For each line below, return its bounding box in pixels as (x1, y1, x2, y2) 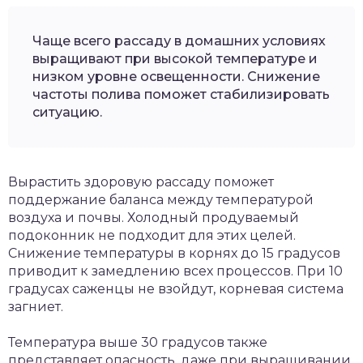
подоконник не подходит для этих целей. (8, 228, 296, 243)
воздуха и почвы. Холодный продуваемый (8, 210, 299, 225)
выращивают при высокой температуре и (32, 51, 318, 66)
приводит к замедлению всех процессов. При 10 (8, 263, 343, 279)
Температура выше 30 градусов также (8, 335, 267, 350)
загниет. (8, 299, 63, 314)
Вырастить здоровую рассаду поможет (8, 174, 274, 190)
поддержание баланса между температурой (8, 192, 314, 207)
